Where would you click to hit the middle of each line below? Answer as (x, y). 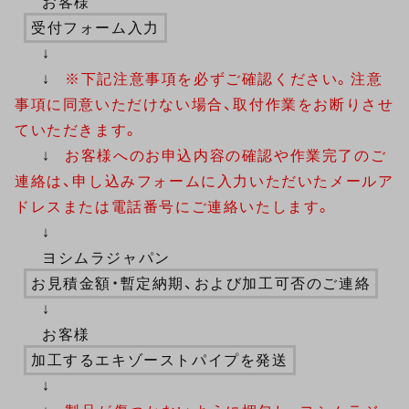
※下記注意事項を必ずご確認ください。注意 (224, 79)
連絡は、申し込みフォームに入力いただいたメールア (204, 181)
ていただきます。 (77, 130)
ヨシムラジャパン (106, 258)
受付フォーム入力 (95, 28)
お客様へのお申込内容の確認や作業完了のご (226, 156)
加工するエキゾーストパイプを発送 (160, 360)
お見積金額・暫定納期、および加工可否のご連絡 (201, 283)
